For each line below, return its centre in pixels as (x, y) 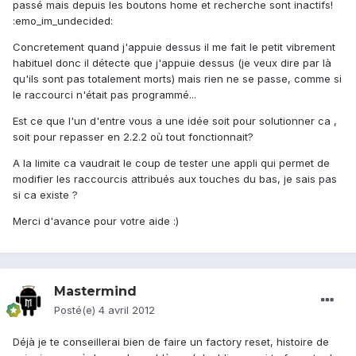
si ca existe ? (45, 195)
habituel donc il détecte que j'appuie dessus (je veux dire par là (172, 63)
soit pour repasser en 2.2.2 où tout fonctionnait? (133, 137)
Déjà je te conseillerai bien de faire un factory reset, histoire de (171, 342)
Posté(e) (76, 310)
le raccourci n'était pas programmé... (104, 95)
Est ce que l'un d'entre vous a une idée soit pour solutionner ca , (175, 121)
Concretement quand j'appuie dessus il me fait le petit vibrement (174, 47)
